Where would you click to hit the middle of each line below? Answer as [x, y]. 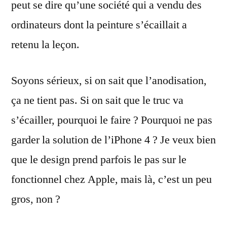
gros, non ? [36, 199]
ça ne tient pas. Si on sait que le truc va [97, 100]
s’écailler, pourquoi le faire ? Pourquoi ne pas [112, 120]
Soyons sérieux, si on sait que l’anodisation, [109, 81]
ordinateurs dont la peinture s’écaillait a [99, 25]
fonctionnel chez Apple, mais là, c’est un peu [111, 179]
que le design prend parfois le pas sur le [99, 160]
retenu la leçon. [45, 45]
